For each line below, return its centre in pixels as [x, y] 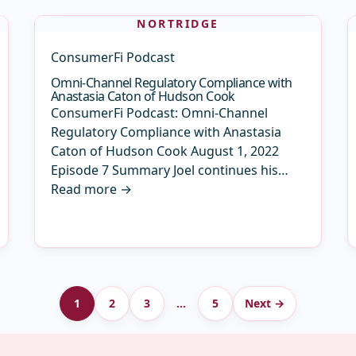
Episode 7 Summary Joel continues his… [169, 170]
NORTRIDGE [178, 23]
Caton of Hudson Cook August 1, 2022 [164, 151]
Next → [265, 303]
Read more [83, 189]
